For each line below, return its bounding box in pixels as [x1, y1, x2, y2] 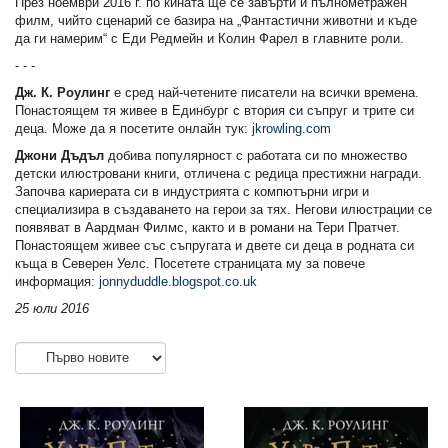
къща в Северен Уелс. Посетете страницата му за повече [15, 255, 365, 271]
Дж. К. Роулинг [15, 84, 110, 100]
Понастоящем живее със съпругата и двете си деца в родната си [15, 237, 414, 253]
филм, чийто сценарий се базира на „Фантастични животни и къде [15, 12, 417, 28]
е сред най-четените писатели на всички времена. [110, 84, 419, 100]
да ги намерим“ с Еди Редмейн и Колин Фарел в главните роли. [15, 30, 404, 46]
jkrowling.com [252, 120, 331, 136]
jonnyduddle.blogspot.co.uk [99, 273, 257, 289]
